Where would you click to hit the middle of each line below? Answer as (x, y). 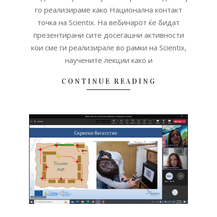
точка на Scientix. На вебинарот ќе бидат (108, 23)
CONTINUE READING (108, 82)
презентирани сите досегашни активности (108, 35)
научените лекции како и (108, 60)
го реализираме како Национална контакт (108, 10)
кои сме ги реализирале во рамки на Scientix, (108, 48)
